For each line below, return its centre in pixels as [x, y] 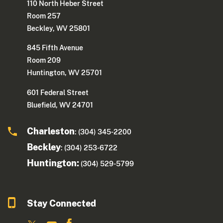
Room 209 [44, 60]
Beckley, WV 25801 [59, 29]
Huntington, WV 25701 [65, 73]
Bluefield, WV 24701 [60, 105]
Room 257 [44, 16]
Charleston [51, 131]
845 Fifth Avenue [55, 48]
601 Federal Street [58, 92]
